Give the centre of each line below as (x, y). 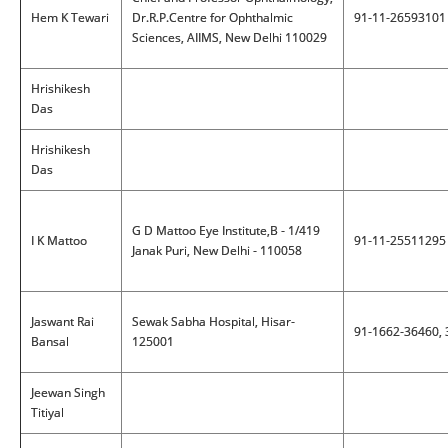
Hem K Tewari (70, 17)
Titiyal (47, 412)
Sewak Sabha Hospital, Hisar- (213, 321)
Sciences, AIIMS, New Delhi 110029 (229, 37)
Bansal (50, 341)
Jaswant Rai (62, 321)
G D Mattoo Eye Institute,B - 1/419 (226, 230)
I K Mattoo (59, 240)
